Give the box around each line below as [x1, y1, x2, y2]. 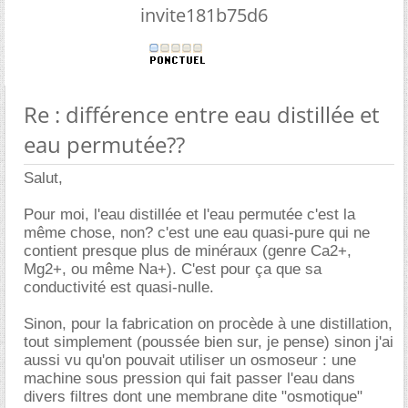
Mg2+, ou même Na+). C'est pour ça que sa [24, 260, 321, 278]
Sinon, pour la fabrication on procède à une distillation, [24, 315, 393, 332]
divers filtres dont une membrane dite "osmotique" [24, 388, 362, 405]
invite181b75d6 [140, 3, 268, 27]
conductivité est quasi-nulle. [24, 279, 214, 296]
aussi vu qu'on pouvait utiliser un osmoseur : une [24, 352, 356, 369]
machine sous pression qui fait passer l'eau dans [24, 370, 355, 387]
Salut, [24, 169, 63, 187]
